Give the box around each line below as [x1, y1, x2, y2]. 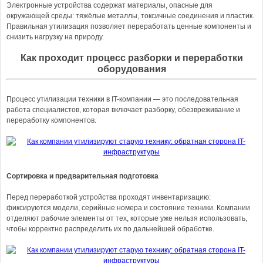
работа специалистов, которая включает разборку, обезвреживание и [6, 106, 240, 114]
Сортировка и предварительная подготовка [6, 172, 159, 180]
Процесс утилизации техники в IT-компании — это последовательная [6, 95, 238, 103]
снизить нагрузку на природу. [6, 33, 104, 41]
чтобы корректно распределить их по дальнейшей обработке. [6, 225, 214, 233]
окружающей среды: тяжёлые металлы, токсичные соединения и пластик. [6, 12, 254, 20]
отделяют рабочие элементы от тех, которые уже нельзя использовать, [6, 214, 247, 222]
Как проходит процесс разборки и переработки [20, 53, 243, 63]
